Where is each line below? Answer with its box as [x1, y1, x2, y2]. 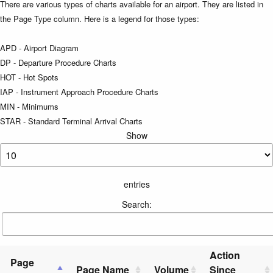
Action [210, 247, 240, 262]
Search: [121, 197, 152, 210]
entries [123, 177, 150, 190]
